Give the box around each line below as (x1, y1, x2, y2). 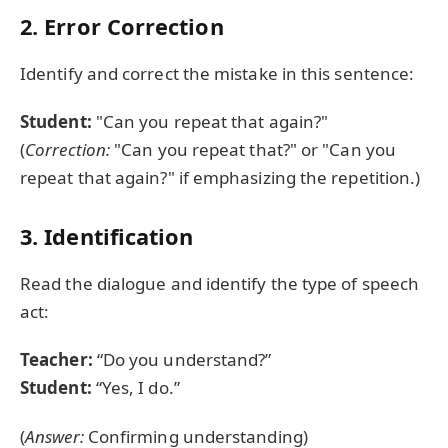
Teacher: (20, 348, 93, 372)
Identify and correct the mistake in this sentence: (20, 61, 415, 85)
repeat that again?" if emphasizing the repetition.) (20, 165, 421, 189)
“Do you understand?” (92, 348, 272, 372)
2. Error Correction (20, 12, 224, 42)
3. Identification (20, 222, 194, 252)
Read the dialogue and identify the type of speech (20, 271, 420, 295)
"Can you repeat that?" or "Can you (110, 137, 397, 161)
